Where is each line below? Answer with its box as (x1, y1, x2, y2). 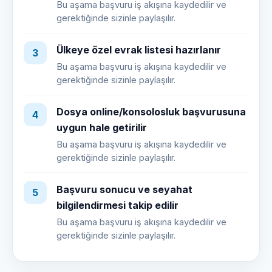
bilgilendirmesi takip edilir (56, 199, 178, 212)
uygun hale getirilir (56, 121, 147, 134)
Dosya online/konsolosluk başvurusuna (56, 106, 246, 118)
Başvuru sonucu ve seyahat (56, 183, 192, 196)
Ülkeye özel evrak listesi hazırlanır (56, 44, 221, 56)
